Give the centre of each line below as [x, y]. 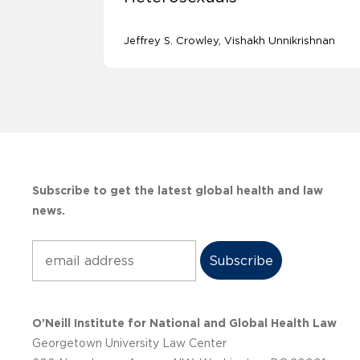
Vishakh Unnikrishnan [280, 41]
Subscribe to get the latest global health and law [178, 191]
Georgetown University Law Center [129, 344]
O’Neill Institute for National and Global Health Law [184, 323]
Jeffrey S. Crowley [171, 41]
